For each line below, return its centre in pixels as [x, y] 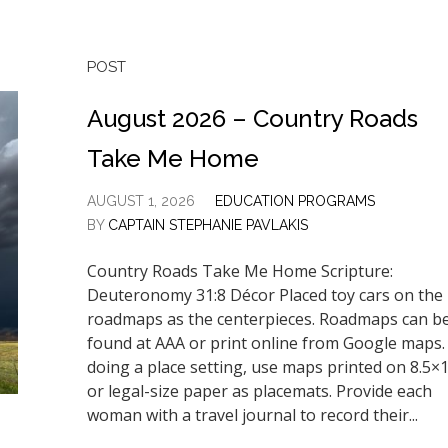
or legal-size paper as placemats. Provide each [259, 391]
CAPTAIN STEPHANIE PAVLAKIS [207, 225]
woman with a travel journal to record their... [252, 415]
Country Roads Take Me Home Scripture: [239, 271]
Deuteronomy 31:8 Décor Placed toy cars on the [264, 295]
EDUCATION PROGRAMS [294, 201]
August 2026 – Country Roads [252, 118]
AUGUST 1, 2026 [140, 201]
